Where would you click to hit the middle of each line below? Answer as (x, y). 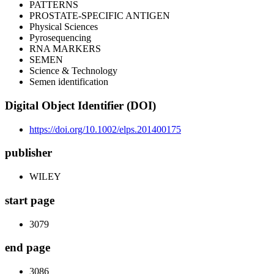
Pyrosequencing (60, 38)
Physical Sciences (64, 27)
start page (30, 200)
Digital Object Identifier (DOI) (80, 106)
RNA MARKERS (65, 49)
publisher (28, 153)
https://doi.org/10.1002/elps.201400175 (105, 129)
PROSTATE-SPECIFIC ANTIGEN (100, 16)
